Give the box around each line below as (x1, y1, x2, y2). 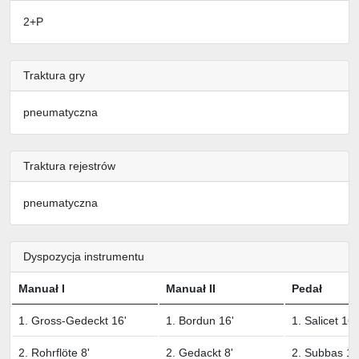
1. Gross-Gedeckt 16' (18, 313, 127, 327)
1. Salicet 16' (292, 313, 357, 327)
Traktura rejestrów (23, 159, 115, 172)
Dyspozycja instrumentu (23, 249, 144, 263)
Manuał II (166, 281, 216, 295)
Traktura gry (23, 68, 85, 82)
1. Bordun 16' (166, 313, 234, 327)
